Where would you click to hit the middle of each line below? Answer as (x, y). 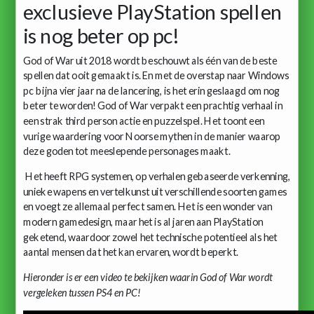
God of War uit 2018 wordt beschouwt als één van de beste (150, 60)
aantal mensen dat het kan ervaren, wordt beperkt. (131, 252)
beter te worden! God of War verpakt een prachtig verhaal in (153, 105)
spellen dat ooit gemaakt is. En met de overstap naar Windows (156, 75)
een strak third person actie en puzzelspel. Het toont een (144, 121)
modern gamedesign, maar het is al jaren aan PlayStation (143, 221)
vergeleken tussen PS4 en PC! (82, 292)
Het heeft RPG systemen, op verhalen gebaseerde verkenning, (157, 176)
